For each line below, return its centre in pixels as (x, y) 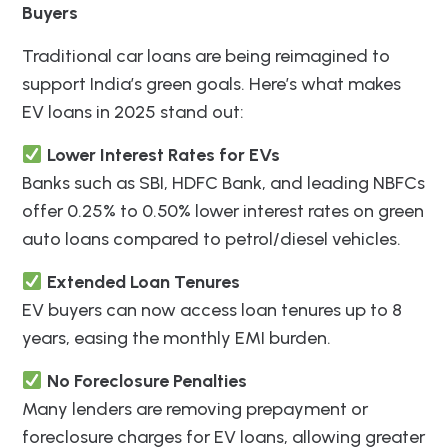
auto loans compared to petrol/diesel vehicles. (211, 238)
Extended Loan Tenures (141, 281)
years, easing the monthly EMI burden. (176, 337)
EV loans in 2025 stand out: (133, 111)
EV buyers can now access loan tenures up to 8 (212, 309)
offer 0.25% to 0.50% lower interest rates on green (223, 210)
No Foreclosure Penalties (144, 380)
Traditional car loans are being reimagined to (206, 55)
